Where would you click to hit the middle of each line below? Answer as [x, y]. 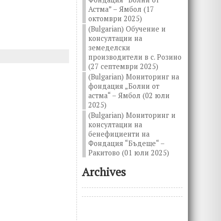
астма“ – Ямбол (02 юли [129, 95]
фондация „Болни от [124, 86]
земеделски [110, 48]
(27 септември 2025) [124, 66]
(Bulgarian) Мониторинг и [132, 115]
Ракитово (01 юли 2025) [129, 153]
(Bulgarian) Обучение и [127, 29]
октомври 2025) [115, 18]
